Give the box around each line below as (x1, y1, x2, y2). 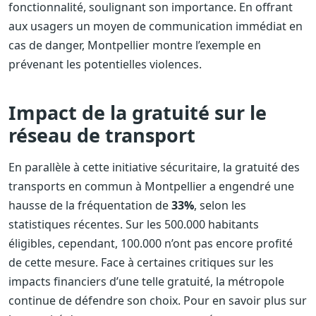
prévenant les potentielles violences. (8, 56, 202, 72)
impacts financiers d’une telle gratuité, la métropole (8, 273, 284, 289)
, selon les (194, 197, 246, 213)
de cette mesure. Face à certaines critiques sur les (8, 254, 274, 270)
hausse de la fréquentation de (8, 197, 171, 213)
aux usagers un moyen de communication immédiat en (8, 18, 303, 34)
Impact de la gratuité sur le (8, 99, 267, 126)
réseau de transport (8, 121, 195, 148)
